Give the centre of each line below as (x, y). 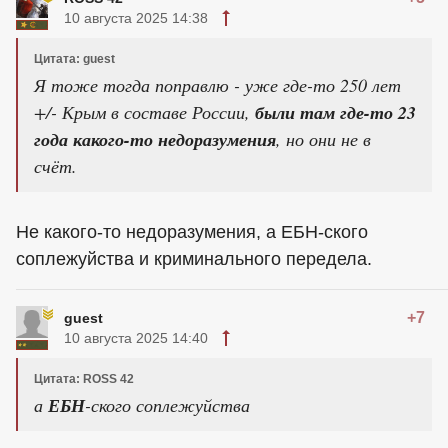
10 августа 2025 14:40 (136, 338)
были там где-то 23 (335, 113)
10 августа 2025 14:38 (136, 18)
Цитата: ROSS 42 (84, 379)
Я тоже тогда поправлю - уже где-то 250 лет (217, 85)
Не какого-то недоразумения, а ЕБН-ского (192, 232)
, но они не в (323, 139)
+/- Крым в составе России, (144, 112)
